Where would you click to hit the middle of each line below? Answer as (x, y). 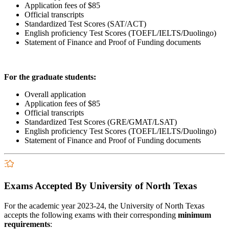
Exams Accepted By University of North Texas (100, 186)
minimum (194, 215)
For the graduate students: (51, 77)
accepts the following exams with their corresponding (91, 215)
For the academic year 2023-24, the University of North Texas (104, 206)
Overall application (56, 94)
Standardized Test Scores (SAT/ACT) (85, 24)
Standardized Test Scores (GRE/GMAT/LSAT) (101, 122)
